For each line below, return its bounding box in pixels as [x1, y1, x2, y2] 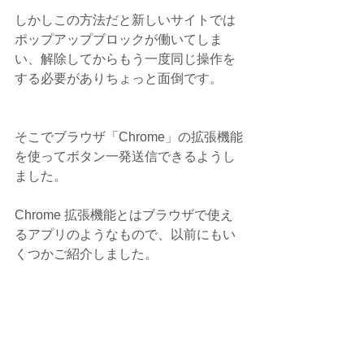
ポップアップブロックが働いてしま [15, 32, 223, 46]
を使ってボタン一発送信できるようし [15, 149, 236, 163]
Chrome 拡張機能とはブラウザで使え [15, 207, 233, 222]
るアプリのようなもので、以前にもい [15, 227, 236, 241]
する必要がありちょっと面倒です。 [15, 71, 223, 85]
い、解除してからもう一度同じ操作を [15, 51, 236, 66]
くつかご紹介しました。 [15, 246, 158, 261]
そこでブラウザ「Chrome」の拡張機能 [15, 129, 243, 144]
